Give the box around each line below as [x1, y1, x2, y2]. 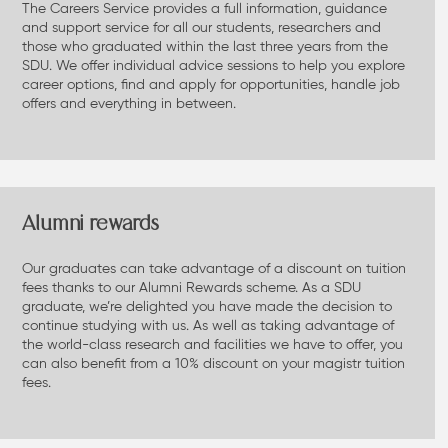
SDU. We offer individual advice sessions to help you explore [21, 56, 405, 74]
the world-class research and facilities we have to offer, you [21, 336, 403, 354]
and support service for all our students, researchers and [21, 18, 381, 36]
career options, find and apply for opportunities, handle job [21, 75, 400, 93]
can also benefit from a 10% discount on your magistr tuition [21, 355, 405, 373]
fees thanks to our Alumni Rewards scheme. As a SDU [21, 279, 361, 297]
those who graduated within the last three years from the [21, 37, 388, 55]
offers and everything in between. [21, 94, 236, 112]
